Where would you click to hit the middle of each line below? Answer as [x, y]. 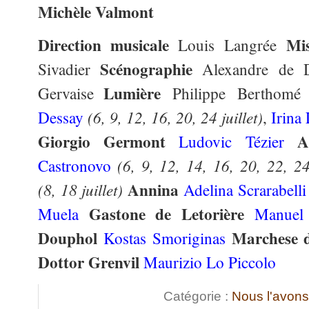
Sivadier [69, 69]
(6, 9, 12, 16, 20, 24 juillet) [175, 117]
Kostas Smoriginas [164, 238]
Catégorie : [198, 297]
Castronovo [74, 166]
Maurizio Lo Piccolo [210, 262]
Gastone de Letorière [167, 213]
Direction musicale [108, 44]
